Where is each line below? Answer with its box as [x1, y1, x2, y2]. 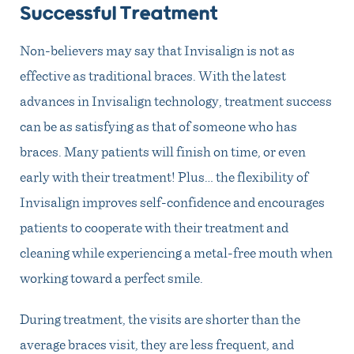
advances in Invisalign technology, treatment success [20, 90, 332, 110]
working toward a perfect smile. [20, 267, 203, 287]
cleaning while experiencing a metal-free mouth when [20, 242, 333, 262]
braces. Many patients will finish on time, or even [20, 141, 306, 160]
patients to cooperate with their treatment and [20, 217, 288, 236]
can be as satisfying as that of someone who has [20, 115, 297, 135]
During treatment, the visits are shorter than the [20, 308, 300, 328]
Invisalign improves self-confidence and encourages [20, 191, 325, 211]
